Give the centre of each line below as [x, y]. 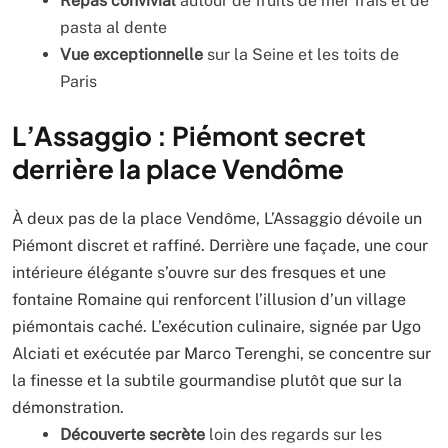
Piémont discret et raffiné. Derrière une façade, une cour [220, 245]
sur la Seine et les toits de [301, 54]
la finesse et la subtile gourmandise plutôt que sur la [207, 380]
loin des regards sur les [293, 434]
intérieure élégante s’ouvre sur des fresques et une [199, 272]
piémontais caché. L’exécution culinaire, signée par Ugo [216, 326]
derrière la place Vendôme [178, 168]
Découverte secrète [132, 434]
